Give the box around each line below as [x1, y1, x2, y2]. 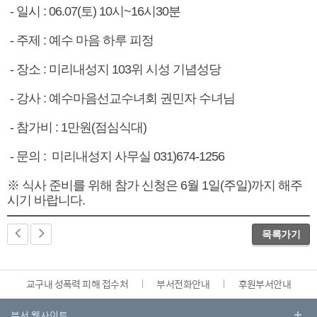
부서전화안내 [156, 276, 210, 292]
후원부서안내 [238, 276, 292, 292]
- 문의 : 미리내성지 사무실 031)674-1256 [7, 149, 224, 163]
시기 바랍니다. [7, 193, 85, 207]
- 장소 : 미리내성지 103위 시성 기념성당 [7, 62, 221, 76]
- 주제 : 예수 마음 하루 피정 [7, 33, 154, 47]
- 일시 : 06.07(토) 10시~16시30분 [7, 4, 180, 18]
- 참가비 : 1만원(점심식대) [7, 120, 146, 134]
